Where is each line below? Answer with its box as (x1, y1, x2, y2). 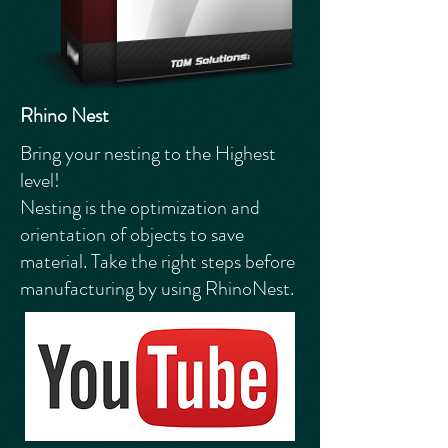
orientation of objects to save (20, 220, 244, 249)
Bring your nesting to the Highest (20, 139, 276, 168)
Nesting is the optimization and (20, 193, 260, 222)
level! (20, 166, 60, 195)
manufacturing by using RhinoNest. (20, 274, 294, 303)
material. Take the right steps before (20, 247, 295, 276)
